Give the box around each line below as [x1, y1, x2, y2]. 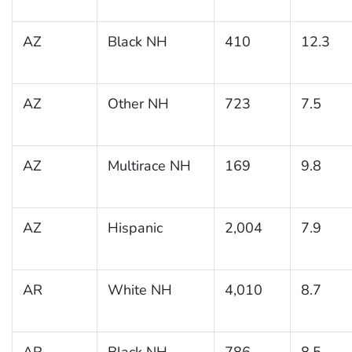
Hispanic [107, 218, 163, 237]
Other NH [107, 93, 169, 113]
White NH [107, 280, 172, 299]
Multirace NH [107, 156, 191, 175]
